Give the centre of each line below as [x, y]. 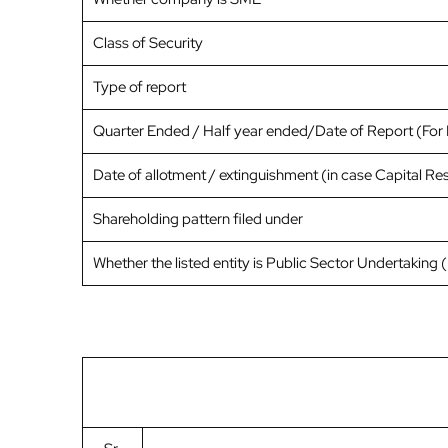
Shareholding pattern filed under [198, 219]
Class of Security [148, 43]
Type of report [139, 87]
